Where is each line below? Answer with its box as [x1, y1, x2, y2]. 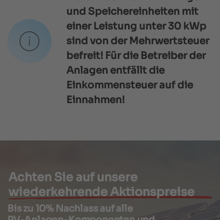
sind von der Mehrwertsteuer [66, 35, 209, 48]
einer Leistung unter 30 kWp [66, 20, 206, 33]
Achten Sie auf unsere [8, 169, 138, 185]
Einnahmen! [66, 94, 125, 107]
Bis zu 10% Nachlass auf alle [7, 202, 133, 215]
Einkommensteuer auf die [66, 79, 193, 92]
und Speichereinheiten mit [66, 5, 198, 18]
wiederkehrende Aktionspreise [8, 184, 195, 199]
